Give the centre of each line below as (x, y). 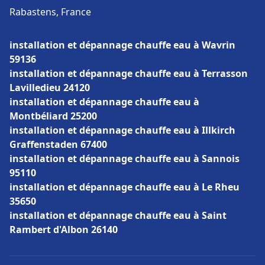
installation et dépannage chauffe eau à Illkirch (122, 130)
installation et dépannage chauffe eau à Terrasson (129, 73)
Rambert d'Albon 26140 (64, 230)
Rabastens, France (50, 12)
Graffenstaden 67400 (58, 144)
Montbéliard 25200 (53, 116)
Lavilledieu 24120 (50, 88)
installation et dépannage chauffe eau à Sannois (125, 159)
